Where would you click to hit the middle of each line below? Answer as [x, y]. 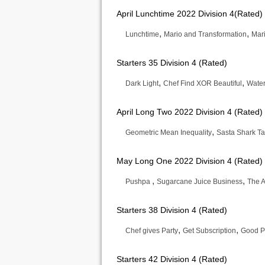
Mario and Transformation [205, 34]
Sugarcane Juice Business [200, 182]
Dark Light [142, 83]
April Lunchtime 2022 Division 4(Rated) [190, 14]
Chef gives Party [152, 231]
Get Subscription [209, 231]
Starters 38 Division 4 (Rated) [172, 210]
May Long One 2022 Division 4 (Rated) [190, 161]
